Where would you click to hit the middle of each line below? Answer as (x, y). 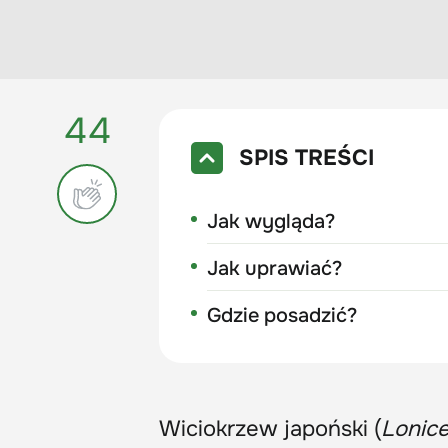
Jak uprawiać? (275, 268)
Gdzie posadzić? (282, 315)
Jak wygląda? (271, 221)
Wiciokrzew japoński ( (270, 428)
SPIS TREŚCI (307, 157)
